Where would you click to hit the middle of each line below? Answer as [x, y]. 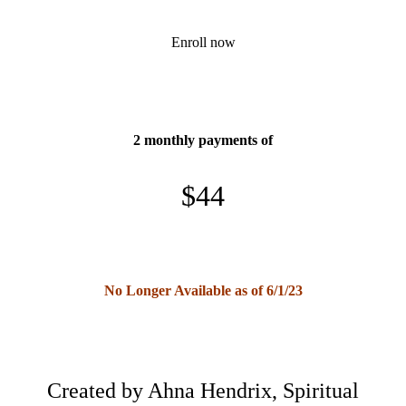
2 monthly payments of [203, 140]
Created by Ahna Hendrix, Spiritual [203, 390]
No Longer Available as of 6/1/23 [203, 290]
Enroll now [203, 42]
